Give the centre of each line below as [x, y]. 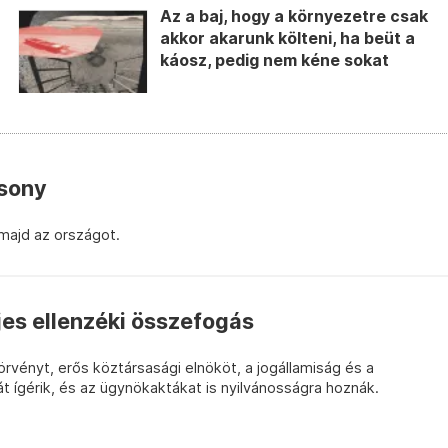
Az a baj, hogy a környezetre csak [294, 17]
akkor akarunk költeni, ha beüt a [288, 39]
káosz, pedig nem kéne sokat [275, 61]
